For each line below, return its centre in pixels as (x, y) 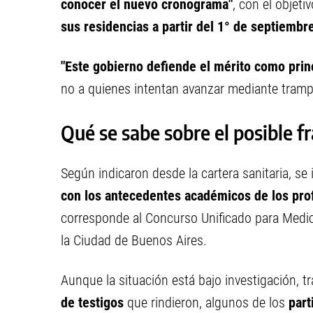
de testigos (92, 303)
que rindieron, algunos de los (206, 303)
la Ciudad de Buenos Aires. (134, 240)
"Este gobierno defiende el (136, 66)
